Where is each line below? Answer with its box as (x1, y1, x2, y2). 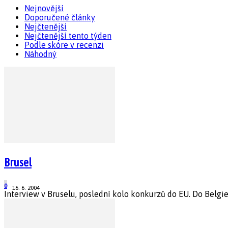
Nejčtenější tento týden (24, 31, 111, 40)
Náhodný (24, 49, 56, 59)
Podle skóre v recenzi (24, 40, 104, 49)
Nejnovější (24, 3, 64, 13)
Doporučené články (24, 12, 95, 22)
